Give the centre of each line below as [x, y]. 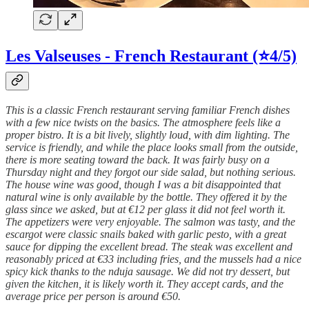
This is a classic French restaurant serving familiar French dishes [148, 110]
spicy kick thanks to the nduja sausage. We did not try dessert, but [148, 272]
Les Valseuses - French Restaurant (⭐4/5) [151, 56]
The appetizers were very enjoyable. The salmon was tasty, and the [150, 222]
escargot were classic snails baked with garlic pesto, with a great [146, 235]
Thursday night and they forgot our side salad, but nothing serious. [151, 172]
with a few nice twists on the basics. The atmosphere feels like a [143, 123]
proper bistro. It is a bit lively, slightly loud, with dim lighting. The [148, 135]
